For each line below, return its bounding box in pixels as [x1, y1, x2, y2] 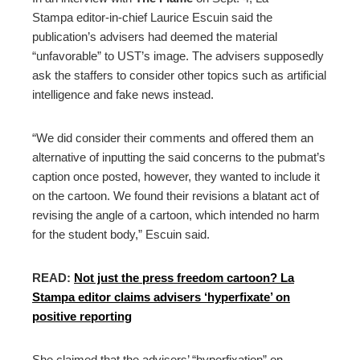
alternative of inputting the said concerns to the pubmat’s [32, 150, 325, 165]
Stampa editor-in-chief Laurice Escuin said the [32, 10, 272, 25]
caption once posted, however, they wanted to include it [32, 170, 320, 184]
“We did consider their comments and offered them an [32, 131, 313, 145]
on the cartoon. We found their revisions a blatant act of [32, 189, 319, 203]
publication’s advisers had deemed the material [32, 30, 277, 44]
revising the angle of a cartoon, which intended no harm [32, 208, 320, 223]
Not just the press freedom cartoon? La [74, 271, 294, 285]
